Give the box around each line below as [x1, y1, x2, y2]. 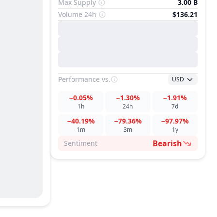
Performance [58, 75, 100, 84]
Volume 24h [58, 10, 96, 19]
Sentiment [64, 139, 97, 148]
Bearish [153, 138, 182, 149]
